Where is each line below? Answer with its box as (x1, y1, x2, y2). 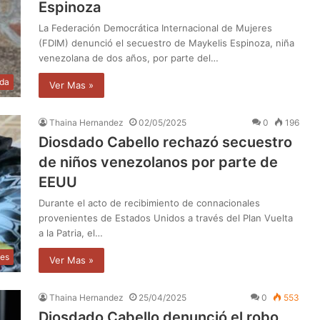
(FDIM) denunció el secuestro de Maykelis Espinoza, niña (39, 36, 294, 49)
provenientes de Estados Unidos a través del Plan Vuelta (39, 211, 293, 224)
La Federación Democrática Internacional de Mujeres (39, 21, 272, 34)
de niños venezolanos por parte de (39, 153, 278, 171)
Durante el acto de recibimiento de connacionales (39, 196, 260, 209)
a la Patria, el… (39, 226, 103, 239)
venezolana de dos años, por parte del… (39, 51, 219, 64)
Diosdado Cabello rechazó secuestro (39, 133, 292, 151)
